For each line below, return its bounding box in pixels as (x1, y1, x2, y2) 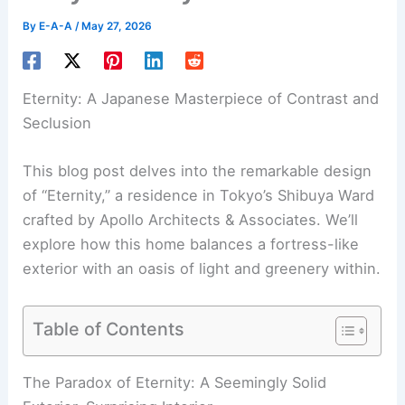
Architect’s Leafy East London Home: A (94, 373, 371, 392)
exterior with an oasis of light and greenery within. (23, 259, 381, 278)
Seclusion (23, 114, 92, 133)
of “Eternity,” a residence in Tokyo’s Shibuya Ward (23, 186, 375, 205)
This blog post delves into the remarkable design (23, 162, 372, 181)
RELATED (23, 373, 90, 392)
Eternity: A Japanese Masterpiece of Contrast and (23, 89, 380, 108)
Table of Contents (33, 317, 185, 340)
